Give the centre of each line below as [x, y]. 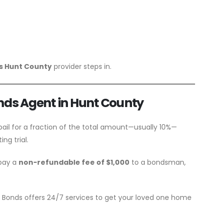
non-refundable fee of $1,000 [74, 162]
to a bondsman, [158, 162]
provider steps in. [82, 66]
